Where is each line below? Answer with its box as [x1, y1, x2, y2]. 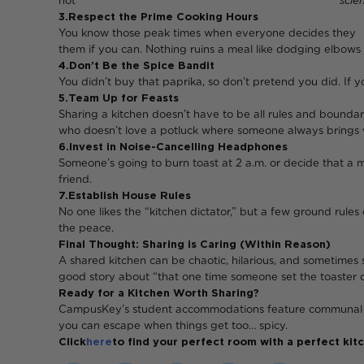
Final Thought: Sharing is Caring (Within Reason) [58, 238, 331, 250]
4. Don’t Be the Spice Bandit [58, 59, 214, 71]
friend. [58, 173, 92, 185]
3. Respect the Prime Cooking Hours [58, 11, 258, 23]
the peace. [58, 222, 114, 234]
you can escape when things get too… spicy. [58, 319, 288, 331]
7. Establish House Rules [58, 189, 191, 201]
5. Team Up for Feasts [58, 92, 179, 104]
